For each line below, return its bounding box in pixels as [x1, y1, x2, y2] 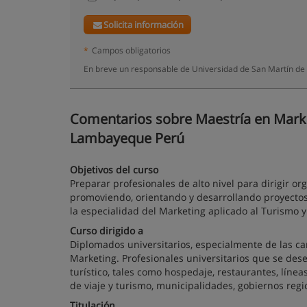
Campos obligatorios [92, 45, 171, 56]
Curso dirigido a [70, 224, 143, 237]
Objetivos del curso [70, 163, 158, 176]
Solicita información [103, 19, 184, 31]
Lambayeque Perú [70, 129, 184, 147]
